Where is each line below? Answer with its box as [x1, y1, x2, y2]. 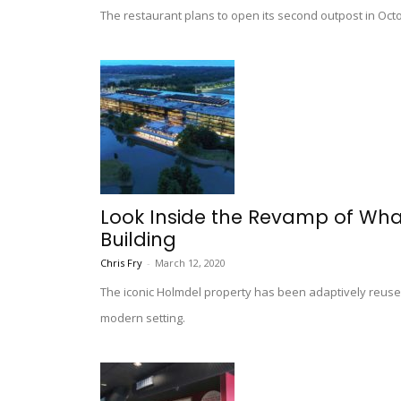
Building [100, 226, 176, 253]
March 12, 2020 [155, 256, 226, 270]
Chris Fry [100, 256, 142, 270]
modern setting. [100, 310, 185, 327]
